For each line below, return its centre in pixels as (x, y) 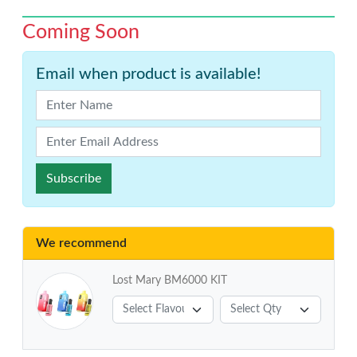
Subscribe (74, 178)
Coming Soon (81, 32)
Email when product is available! (148, 74)
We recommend (81, 243)
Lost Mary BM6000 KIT (169, 280)
